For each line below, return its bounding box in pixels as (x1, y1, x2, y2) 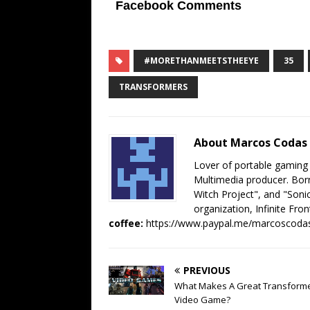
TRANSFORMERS (119, 81, 188, 93)
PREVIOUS (183, 264, 230, 277)
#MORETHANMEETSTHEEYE (144, 55, 259, 67)
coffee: (109, 217, 143, 230)
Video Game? (174, 293, 230, 307)
